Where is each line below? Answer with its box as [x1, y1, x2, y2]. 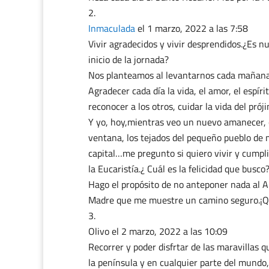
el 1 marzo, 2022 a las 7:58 [138, 21, 248, 35]
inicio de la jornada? [88, 52, 169, 67]
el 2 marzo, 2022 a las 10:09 [112, 224, 228, 238]
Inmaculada [88, 21, 135, 35]
